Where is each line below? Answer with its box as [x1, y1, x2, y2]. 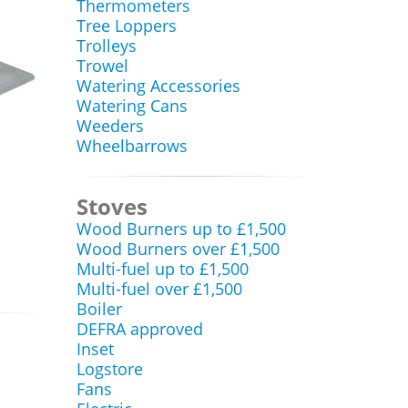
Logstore [76, 358, 143, 380]
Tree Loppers [76, 15, 177, 36]
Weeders [76, 115, 144, 137]
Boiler [76, 298, 122, 320]
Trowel [76, 55, 128, 76]
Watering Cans [76, 95, 188, 117]
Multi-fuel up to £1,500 [76, 258, 249, 280]
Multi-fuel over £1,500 [76, 278, 242, 300]
